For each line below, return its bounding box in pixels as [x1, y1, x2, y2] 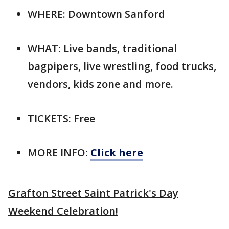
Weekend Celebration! [8, 203, 118, 218]
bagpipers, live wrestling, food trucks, [28, 59, 216, 73]
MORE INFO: [28, 145, 90, 159]
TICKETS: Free [28, 111, 95, 125]
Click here [90, 145, 143, 159]
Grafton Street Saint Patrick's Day [8, 186, 178, 200]
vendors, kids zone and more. [28, 77, 173, 91]
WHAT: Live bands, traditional [28, 41, 177, 55]
